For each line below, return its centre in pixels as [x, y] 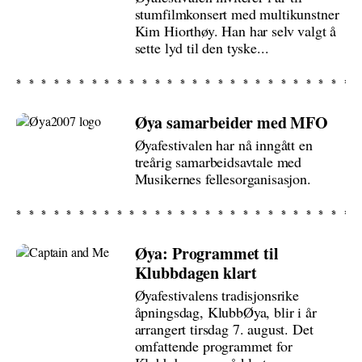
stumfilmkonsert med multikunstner [237, 14]
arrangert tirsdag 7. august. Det [224, 329]
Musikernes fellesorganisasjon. [223, 179]
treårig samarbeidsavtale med [218, 162]
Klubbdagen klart [196, 273]
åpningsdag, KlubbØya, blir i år [225, 312]
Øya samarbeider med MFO [231, 122]
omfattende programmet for [213, 346]
